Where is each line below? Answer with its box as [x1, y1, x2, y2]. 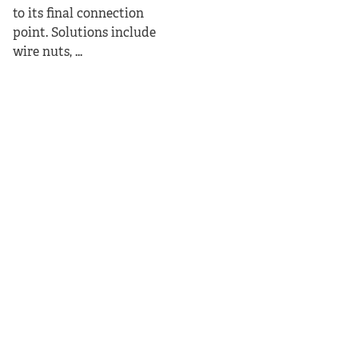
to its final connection [13, 8, 144, 21]
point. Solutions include [13, 27, 156, 40]
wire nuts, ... [13, 46, 82, 59]
